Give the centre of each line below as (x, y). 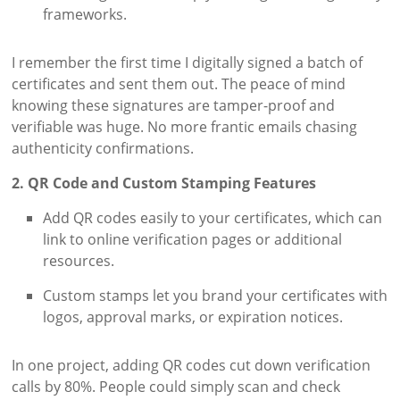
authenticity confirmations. (103, 149)
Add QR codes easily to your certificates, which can (213, 218)
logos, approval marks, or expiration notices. (193, 317)
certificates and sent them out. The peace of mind (179, 84)
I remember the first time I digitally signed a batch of (187, 63)
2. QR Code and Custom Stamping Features (164, 183)
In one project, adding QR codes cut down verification (192, 366)
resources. (79, 261)
